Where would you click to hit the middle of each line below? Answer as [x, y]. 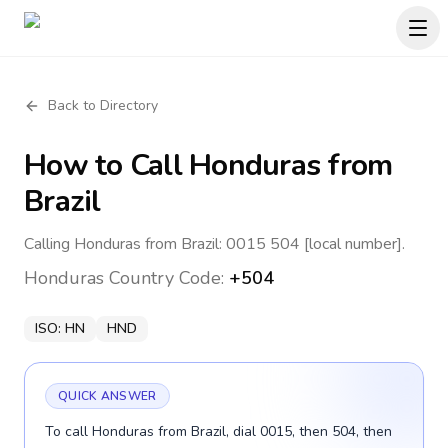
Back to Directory [103, 105]
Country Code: [166, 278]
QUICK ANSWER [107, 396]
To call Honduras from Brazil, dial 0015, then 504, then [218, 431]
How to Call [106, 165]
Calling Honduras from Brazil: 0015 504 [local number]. [214, 244]
